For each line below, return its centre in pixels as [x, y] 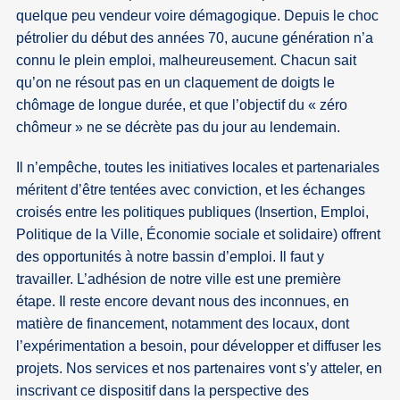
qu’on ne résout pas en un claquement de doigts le [176, 83]
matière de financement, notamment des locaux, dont [183, 324]
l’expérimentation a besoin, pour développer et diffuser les [199, 346]
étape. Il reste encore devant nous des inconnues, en [183, 302]
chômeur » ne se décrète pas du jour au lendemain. [179, 128]
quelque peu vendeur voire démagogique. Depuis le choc [198, 16]
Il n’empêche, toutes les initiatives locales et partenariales [198, 168]
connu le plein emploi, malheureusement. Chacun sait [187, 61]
